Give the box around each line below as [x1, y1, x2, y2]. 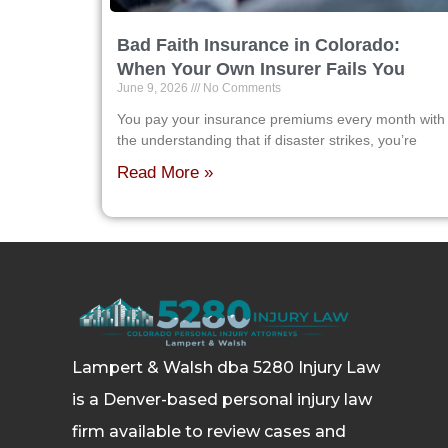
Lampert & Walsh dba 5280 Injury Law [72, 357, 380, 377]
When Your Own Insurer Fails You [117, 59, 405, 80]
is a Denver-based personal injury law [72, 389, 372, 409]
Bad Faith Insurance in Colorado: [117, 35, 400, 56]
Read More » [117, 163, 213, 183]
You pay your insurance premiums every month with [117, 111, 445, 128]
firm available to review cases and [72, 421, 346, 441]
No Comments [200, 81, 281, 96]
